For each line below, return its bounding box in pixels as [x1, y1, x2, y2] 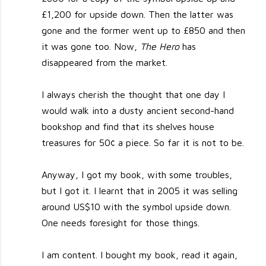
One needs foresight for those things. [42, 217, 200, 228]
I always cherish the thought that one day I [42, 88, 226, 100]
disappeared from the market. [42, 56, 168, 68]
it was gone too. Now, [42, 40, 141, 52]
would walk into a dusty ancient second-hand [42, 104, 235, 116]
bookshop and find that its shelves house [42, 121, 215, 132]
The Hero [140, 40, 180, 52]
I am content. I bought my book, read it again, [42, 249, 238, 260]
